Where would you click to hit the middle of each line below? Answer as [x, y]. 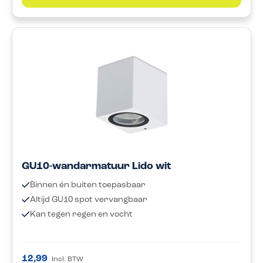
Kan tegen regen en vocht [81, 214]
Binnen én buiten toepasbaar [88, 185]
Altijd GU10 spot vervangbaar [89, 200]
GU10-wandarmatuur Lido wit [96, 166]
